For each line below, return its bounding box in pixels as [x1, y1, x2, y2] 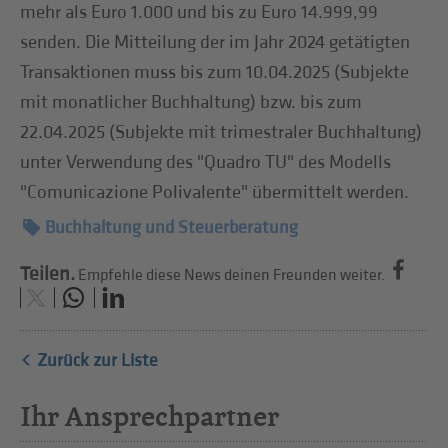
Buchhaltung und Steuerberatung [45, 217, 299, 239]
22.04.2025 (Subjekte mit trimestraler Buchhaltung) [20, 120, 423, 144]
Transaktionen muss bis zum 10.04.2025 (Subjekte [20, 60, 410, 84]
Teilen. [20, 262, 76, 286]
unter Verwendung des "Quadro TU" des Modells [20, 150, 392, 174]
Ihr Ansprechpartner [20, 399, 280, 435]
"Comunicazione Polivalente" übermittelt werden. [20, 180, 410, 204]
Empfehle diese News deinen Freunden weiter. [78, 266, 386, 285]
